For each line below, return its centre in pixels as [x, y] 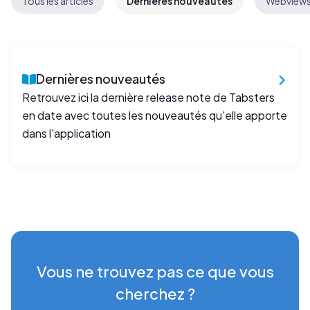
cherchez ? [155, 293]
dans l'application [66, 133]
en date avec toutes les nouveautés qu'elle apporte [155, 115]
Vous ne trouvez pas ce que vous [155, 271]
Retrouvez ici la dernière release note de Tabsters [148, 97]
